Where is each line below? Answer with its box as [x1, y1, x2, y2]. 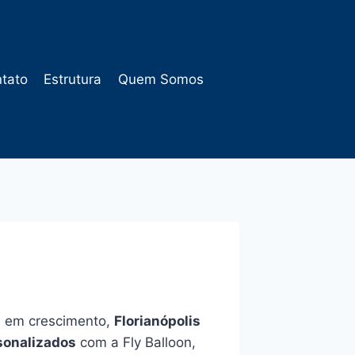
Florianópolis [114, 313, 200, 329]
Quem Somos [117, 71, 204, 87]
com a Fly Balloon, [76, 334, 196, 350]
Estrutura [44, 71, 102, 87]
